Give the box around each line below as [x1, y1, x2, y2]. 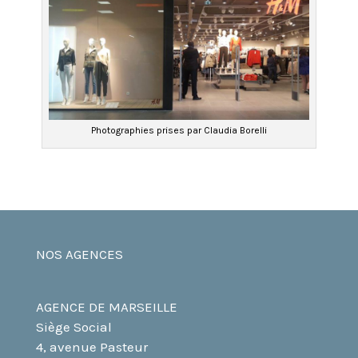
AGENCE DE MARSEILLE [35, 299, 177, 316]
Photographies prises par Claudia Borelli [90, 125, 267, 137]
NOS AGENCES [35, 246, 123, 263]
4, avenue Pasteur [35, 339, 148, 356]
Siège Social [35, 319, 112, 336]
